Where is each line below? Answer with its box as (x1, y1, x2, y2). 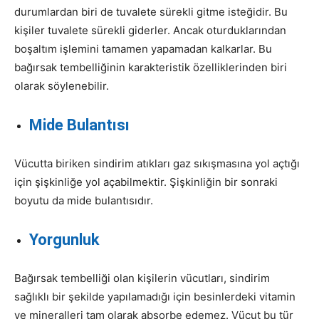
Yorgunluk (29, 230, 100, 249)
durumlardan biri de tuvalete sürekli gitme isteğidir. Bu (14, 4, 288, 19)
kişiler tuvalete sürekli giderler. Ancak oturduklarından (14, 23, 286, 37)
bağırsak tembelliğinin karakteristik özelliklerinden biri (14, 60, 287, 74)
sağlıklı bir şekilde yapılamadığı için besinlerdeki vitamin (14, 289, 296, 303)
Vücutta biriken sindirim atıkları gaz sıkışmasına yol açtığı (14, 156, 300, 170)
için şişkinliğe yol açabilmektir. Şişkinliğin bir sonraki (14, 174, 278, 189)
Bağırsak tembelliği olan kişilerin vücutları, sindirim (14, 271, 270, 285)
